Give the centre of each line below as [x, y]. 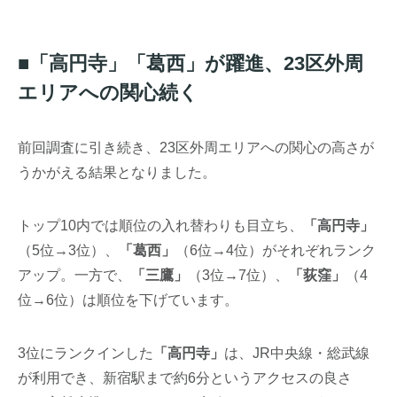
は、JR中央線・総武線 [297, 353]
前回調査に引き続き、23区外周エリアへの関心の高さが [196, 147]
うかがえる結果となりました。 [117, 172]
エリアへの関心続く [109, 92]
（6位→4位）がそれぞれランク [276, 250]
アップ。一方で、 [75, 275]
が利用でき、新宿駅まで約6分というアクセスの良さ [185, 378]
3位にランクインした [86, 353]
